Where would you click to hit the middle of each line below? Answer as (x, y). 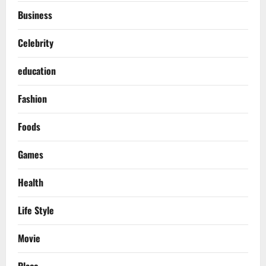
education (37, 70)
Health (31, 182)
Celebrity (36, 42)
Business (35, 15)
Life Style (36, 210)
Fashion (32, 98)
